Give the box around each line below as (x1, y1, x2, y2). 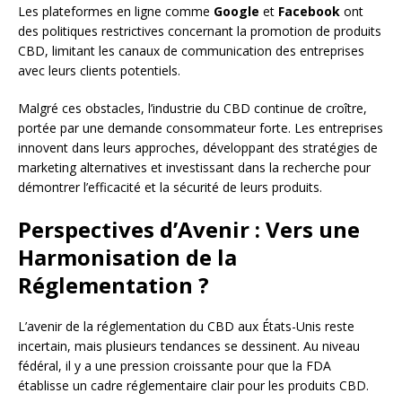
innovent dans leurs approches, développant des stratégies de (18, 138, 378, 156)
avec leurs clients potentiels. (18, 61, 180, 79)
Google (214, 2, 259, 20)
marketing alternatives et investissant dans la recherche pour (18, 158, 371, 176)
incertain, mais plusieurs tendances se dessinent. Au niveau (18, 336, 360, 354)
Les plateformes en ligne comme (18, 2, 214, 20)
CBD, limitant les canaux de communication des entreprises (18, 41, 364, 59)
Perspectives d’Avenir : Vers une (18, 214, 360, 244)
